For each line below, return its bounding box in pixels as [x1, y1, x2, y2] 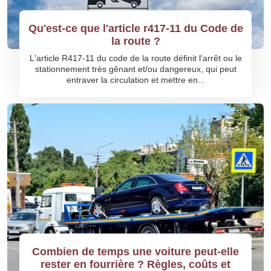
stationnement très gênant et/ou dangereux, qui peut [34, 64, 237, 74]
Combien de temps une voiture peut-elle [32, 246, 239, 258]
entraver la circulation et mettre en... [66, 75, 205, 85]
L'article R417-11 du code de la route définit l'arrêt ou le [29, 53, 242, 64]
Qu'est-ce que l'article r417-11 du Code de [28, 22, 243, 35]
